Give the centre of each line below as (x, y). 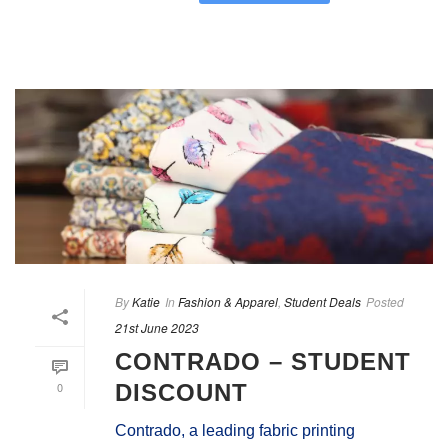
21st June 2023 (157, 328)
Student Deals (322, 302)
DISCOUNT (181, 393)
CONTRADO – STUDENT (263, 362)
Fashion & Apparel (228, 302)
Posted (385, 302)
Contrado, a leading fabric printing (235, 431)
